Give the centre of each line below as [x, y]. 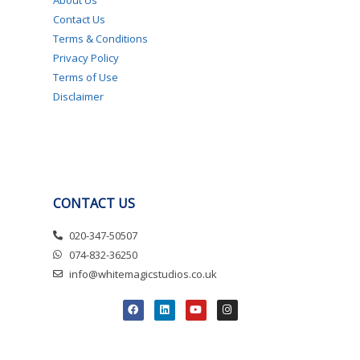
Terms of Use [86, 77]
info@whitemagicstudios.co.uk [143, 274]
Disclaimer [78, 96]
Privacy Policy [86, 57]
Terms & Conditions [100, 38]
